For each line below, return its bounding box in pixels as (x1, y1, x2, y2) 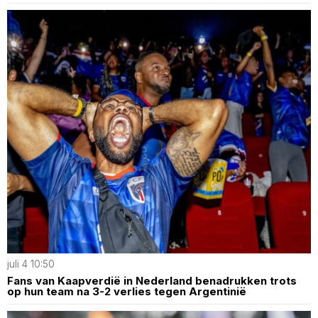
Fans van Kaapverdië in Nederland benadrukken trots (7, 273, 297, 287)
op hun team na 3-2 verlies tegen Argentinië (7, 284, 246, 298)
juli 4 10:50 (7, 258, 55, 270)
